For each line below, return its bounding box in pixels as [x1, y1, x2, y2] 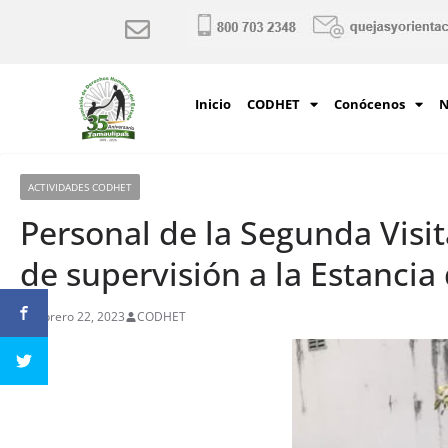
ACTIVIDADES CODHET [28, 180, 132, 194]
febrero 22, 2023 [32, 308, 125, 325]
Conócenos [333, 95, 405, 113]
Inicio [194, 95, 231, 113]
